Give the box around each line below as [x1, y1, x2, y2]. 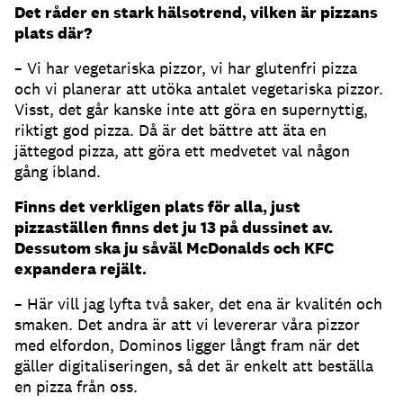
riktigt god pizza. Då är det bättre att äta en [14, 120, 327, 141]
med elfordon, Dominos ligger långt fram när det [14, 335, 360, 356]
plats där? [14, 22, 92, 44]
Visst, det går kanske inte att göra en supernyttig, [14, 99, 368, 121]
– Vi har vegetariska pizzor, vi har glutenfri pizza [14, 58, 357, 79]
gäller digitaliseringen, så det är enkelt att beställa [14, 355, 373, 377]
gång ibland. [14, 161, 101, 183]
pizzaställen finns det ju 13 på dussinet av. [14, 217, 333, 238]
